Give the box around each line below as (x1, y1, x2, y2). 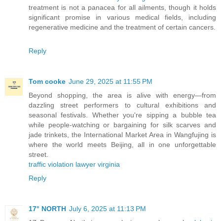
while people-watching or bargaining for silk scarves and (29, 121, 216, 129)
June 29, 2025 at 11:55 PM (69, 77, 152, 86)
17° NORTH (29, 205, 66, 213)
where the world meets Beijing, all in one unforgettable (29, 141, 216, 149)
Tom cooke (29, 77, 66, 86)
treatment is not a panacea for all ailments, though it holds (29, 3, 216, 12)
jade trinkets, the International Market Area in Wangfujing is (29, 131, 216, 139)
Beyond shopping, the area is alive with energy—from (29, 91, 216, 100)
